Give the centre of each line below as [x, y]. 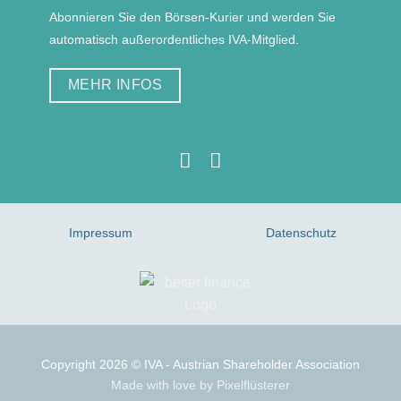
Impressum [100, 232]
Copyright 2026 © [93, 364]
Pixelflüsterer [253, 384]
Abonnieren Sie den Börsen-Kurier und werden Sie [192, 17]
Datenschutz [301, 232]
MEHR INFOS [115, 85]
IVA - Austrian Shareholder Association [252, 364]
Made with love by [164, 384]
